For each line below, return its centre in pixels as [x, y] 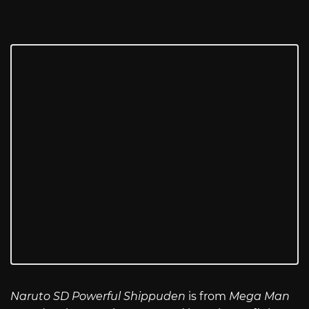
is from [207, 296]
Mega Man [259, 296]
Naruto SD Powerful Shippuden [98, 296]
